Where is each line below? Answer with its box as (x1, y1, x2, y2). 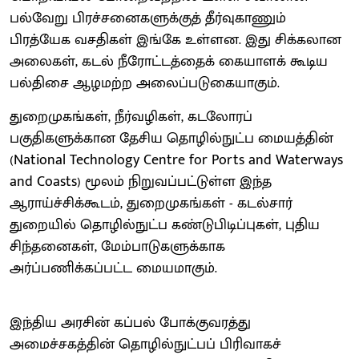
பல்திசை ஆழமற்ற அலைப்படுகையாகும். (10, 71, 280, 95)
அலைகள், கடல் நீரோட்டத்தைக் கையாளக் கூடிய (10, 49, 328, 74)
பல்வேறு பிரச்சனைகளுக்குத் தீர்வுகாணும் (10, 6, 286, 30)
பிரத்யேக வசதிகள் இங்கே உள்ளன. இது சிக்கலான (10, 27, 341, 52)
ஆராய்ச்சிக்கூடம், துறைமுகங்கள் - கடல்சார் (10, 191, 292, 216)
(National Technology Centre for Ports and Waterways (10, 147, 343, 172)
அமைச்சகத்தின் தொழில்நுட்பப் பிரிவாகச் (10, 332, 281, 357)
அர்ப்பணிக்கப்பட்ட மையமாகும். (10, 256, 217, 280)
